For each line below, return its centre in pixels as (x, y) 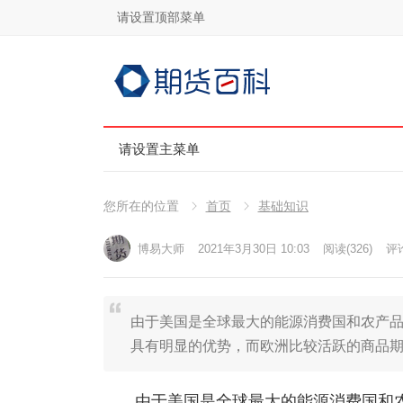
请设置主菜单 (159, 149)
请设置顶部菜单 (161, 17)
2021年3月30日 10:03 (253, 249)
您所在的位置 (141, 206)
